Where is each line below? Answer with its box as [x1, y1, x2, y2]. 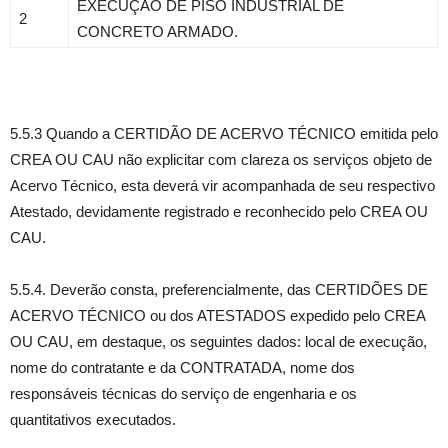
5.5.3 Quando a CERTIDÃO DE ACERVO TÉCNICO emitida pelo [10, 125, 438, 142]
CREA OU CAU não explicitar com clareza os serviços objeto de [10, 151, 432, 168]
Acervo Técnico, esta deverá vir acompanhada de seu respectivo [10, 177, 435, 194]
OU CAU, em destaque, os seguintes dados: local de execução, [10, 333, 427, 350]
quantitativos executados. [10, 411, 176, 428]
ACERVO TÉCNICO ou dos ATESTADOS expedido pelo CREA [10, 307, 425, 324]
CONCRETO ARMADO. [77, 23, 238, 40]
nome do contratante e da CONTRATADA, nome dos [10, 359, 355, 376]
